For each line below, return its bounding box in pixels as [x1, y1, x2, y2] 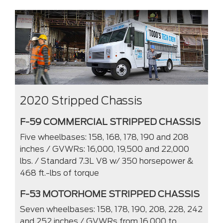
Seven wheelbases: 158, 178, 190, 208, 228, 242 [20, 205, 203, 215]
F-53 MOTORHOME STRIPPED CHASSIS [20, 189, 200, 200]
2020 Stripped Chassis [20, 94, 142, 108]
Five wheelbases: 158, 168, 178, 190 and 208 [20, 132, 189, 142]
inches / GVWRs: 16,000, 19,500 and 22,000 [20, 144, 189, 154]
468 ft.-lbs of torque [20, 168, 99, 178]
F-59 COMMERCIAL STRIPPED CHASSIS [20, 116, 201, 127]
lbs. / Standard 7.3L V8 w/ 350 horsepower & [20, 156, 194, 166]
